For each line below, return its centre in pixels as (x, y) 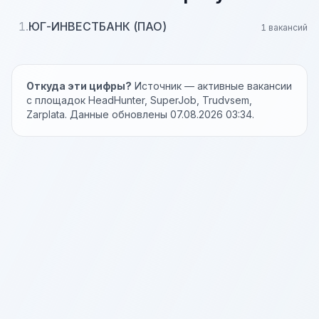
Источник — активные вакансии (212, 86)
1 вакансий (284, 27)
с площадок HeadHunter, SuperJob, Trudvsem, (139, 100)
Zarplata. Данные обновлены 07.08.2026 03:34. (140, 114)
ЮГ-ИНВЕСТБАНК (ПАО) (98, 26)
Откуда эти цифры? (79, 86)
